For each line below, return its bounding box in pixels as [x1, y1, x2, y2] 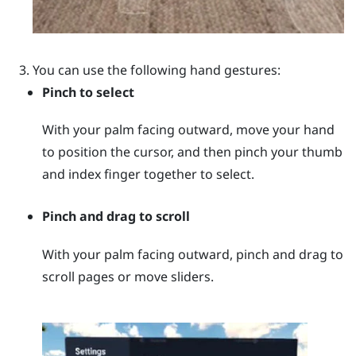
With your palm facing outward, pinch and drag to [42, 245, 344, 263]
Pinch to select [42, 83, 135, 101]
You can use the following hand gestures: [32, 60, 281, 79]
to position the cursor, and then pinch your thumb [42, 142, 343, 161]
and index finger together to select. [42, 164, 255, 183]
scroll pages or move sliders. [42, 267, 215, 285]
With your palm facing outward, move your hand [42, 120, 335, 138]
